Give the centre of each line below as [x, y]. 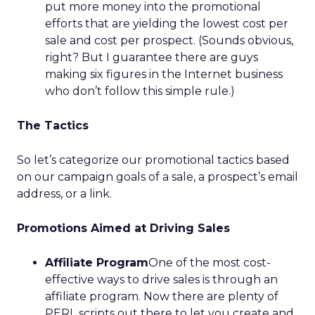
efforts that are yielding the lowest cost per [167, 24]
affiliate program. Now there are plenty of [162, 296]
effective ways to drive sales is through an [161, 279]
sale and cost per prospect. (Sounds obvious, [169, 40]
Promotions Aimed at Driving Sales [123, 228]
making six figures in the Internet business [164, 74]
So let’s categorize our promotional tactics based [153, 160]
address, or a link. [64, 194]
